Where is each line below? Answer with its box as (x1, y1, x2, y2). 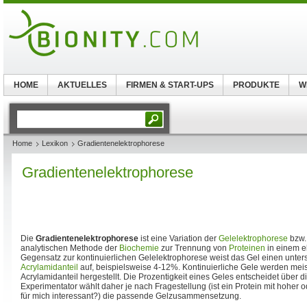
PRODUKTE (232, 80, 280, 90)
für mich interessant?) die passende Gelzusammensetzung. (21, 291, 241, 301)
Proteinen (229, 243, 265, 253)
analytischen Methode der (21, 243, 119, 253)
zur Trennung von (159, 243, 229, 253)
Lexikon (42, 139, 68, 147)
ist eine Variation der (138, 234, 219, 243)
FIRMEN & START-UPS (125, 80, 214, 90)
